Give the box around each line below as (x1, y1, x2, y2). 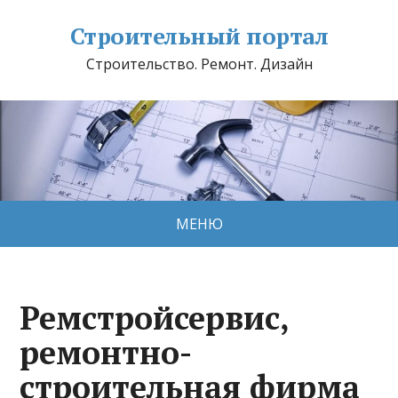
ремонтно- (20, 330, 193, 373)
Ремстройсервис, (20, 296, 290, 338)
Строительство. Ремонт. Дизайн (85, 54, 313, 74)
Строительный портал (69, 20, 329, 51)
